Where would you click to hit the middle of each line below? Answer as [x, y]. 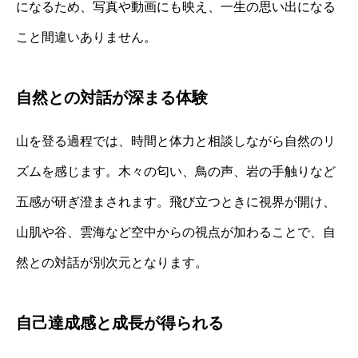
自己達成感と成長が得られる [120, 322]
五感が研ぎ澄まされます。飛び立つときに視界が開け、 [176, 201]
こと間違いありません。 [86, 37]
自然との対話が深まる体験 [112, 97]
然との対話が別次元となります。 [112, 262]
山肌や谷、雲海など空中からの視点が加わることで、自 [176, 232]
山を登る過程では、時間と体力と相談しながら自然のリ [176, 141]
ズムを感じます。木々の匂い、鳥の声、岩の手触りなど [176, 171]
